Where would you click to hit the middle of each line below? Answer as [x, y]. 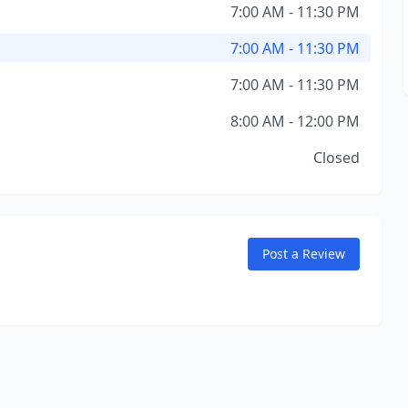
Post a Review [303, 254]
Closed [336, 158]
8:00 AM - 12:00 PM [295, 121]
